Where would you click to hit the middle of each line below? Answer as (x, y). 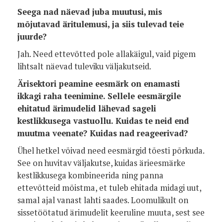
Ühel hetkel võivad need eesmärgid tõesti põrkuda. (111, 151)
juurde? (32, 37)
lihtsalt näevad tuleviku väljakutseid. (84, 66)
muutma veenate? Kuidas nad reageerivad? (103, 133)
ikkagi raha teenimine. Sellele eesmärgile (99, 96)
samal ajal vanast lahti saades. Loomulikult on (103, 200)
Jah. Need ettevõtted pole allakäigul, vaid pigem (107, 54)
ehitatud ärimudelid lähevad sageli (87, 109)
